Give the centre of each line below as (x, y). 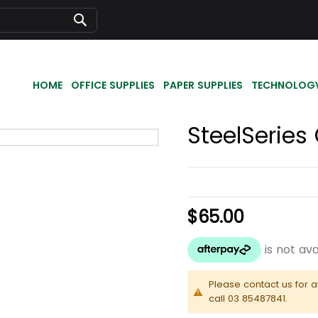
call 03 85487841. (248, 299)
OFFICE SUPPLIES (113, 85)
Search (97, 34)
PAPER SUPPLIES (203, 85)
